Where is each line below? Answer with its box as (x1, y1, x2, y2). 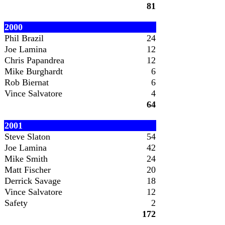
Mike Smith (5, 154, 48, 164)
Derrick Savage (5, 176, 61, 186)
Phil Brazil (5, 33, 44, 43)
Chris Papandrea (5, 55, 64, 65)
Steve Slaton (5, 132, 50, 142)
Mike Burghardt (5, 66, 63, 76)
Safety (5, 198, 28, 208)
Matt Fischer (5, 165, 51, 175)
